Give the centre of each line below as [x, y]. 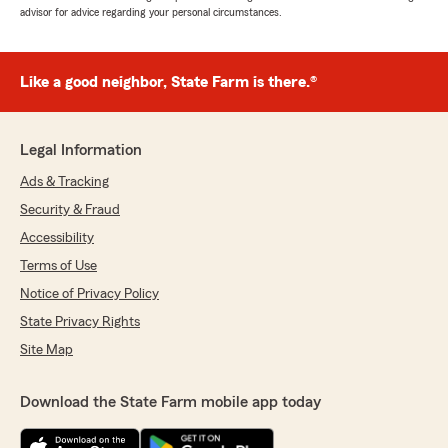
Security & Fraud [70, 210]
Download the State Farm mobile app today [170, 402]
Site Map [46, 350]
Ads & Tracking [64, 182]
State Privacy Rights [80, 322]
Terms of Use [58, 266]
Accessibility [57, 238]
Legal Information [81, 150]
